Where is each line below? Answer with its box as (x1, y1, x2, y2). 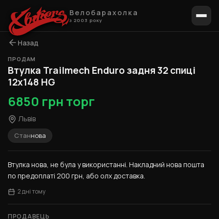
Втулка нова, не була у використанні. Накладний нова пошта (8, 160, 204, 170)
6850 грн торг (8, 93, 95, 110)
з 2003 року (69, 17, 102, 23)
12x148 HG (8, 76, 55, 88)
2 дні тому (18, 187, 45, 196)
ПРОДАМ (8, 55, 36, 63)
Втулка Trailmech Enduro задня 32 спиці (8, 64, 196, 77)
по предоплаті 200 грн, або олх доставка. (8, 171, 145, 181)
